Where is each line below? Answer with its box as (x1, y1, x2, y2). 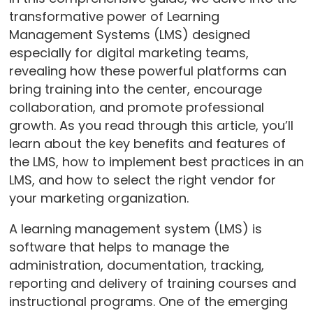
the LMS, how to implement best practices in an (8, 153, 304, 170)
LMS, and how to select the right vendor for (8, 171, 276, 189)
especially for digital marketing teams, (8, 44, 249, 61)
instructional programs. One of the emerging (8, 293, 288, 310)
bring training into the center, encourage (8, 80, 262, 98)
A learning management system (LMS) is (8, 220, 262, 238)
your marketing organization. (8, 189, 189, 207)
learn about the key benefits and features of (8, 135, 286, 152)
